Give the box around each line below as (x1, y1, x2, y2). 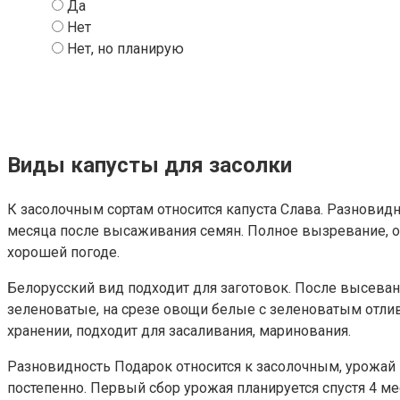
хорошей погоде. (7, 243, 120, 261)
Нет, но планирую (67, 39, 184, 57)
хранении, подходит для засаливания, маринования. (7, 321, 351, 339)
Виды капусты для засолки (7, 152, 292, 178)
